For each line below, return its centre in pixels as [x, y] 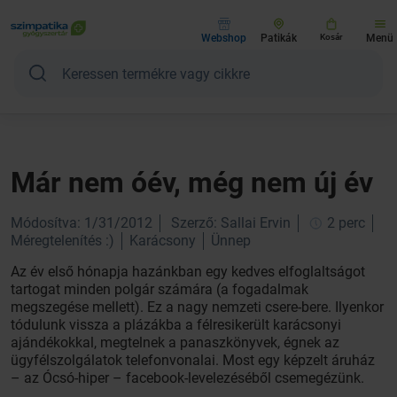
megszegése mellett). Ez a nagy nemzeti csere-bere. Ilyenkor [197, 307]
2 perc [344, 223]
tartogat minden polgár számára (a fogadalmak [160, 289]
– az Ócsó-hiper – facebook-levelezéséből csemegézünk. [187, 378]
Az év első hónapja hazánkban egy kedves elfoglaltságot [188, 272]
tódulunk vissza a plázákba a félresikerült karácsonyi [176, 325]
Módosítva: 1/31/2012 [82, 223]
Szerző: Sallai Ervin [231, 223]
